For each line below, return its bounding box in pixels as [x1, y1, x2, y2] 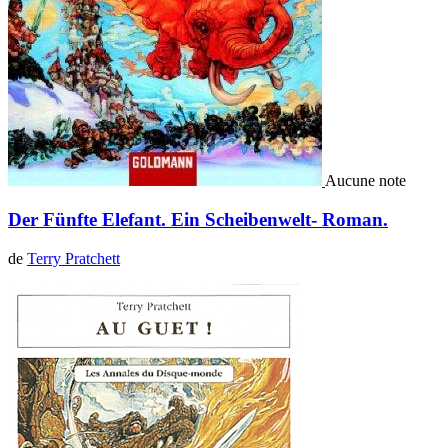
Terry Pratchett [27, 249, 120, 267]
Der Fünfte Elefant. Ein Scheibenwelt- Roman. [8, 208, 388, 230]
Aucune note [325, 172, 406, 190]
